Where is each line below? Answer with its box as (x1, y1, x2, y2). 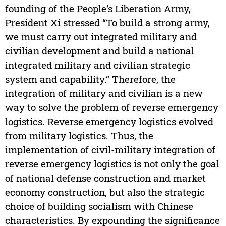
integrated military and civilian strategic (5, 59, 190, 72)
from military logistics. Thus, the (5, 129, 153, 142)
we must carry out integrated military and (5, 30, 197, 43)
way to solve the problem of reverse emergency (5, 101, 218, 114)
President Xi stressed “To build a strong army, (5, 16, 210, 29)
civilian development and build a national (5, 44, 194, 58)
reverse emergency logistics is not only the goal (5, 157, 219, 171)
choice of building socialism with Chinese (5, 200, 193, 213)
